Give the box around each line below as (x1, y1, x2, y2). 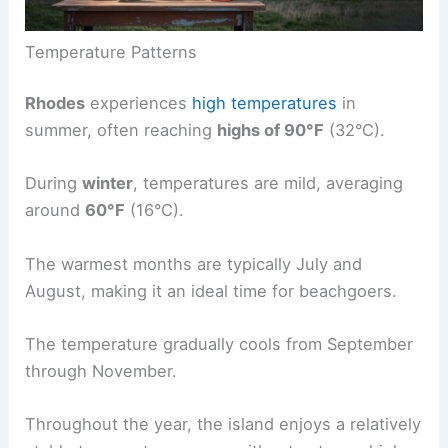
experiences (85, 93, 193, 114)
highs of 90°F (217, 120, 325, 141)
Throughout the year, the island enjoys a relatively (25, 414, 422, 435)
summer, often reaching (25, 120, 218, 141)
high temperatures (192, 93, 338, 114)
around (25, 200, 86, 221)
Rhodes (25, 93, 86, 114)
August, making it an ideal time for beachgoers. (25, 280, 398, 301)
